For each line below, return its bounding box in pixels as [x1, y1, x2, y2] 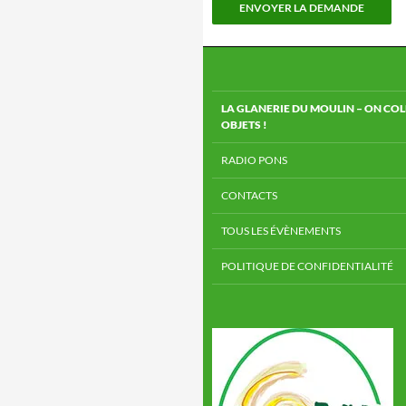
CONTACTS [221, 188, 277, 202]
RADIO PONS [221, 153, 287, 167]
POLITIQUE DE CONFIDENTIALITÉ [221, 259, 393, 273]
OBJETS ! [221, 118, 267, 131]
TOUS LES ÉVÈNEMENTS [221, 224, 341, 237]
